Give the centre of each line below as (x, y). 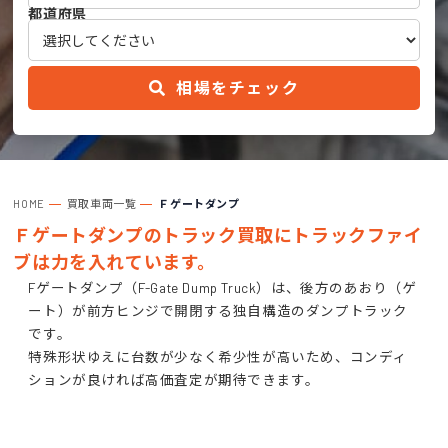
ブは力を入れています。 (115, 262)
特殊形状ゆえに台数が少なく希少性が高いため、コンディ (218, 356)
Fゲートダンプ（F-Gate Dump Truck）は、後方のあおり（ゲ (223, 287)
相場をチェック (235, 87)
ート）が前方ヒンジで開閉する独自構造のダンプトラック (218, 310)
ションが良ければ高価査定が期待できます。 (174, 379)
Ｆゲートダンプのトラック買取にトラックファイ (218, 235)
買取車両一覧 (101, 203)
